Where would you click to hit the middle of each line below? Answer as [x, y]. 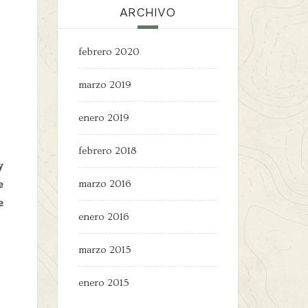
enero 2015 [103, 283]
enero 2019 [103, 118]
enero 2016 [103, 217]
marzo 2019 [104, 85]
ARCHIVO [148, 12]
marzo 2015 [104, 250]
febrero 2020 [109, 52]
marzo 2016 [104, 184]
